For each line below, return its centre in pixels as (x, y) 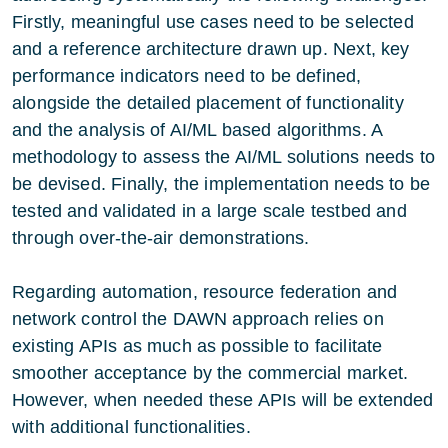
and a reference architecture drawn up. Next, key (211, 48)
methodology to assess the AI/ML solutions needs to (223, 156)
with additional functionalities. (131, 426)
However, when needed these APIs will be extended (223, 399)
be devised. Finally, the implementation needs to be (221, 183)
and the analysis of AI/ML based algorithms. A (197, 129)
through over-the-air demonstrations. (161, 237)
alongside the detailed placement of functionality (208, 102)
